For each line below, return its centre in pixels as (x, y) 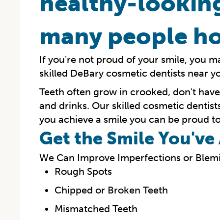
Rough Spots (83, 171)
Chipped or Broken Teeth (111, 190)
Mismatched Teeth (96, 208)
